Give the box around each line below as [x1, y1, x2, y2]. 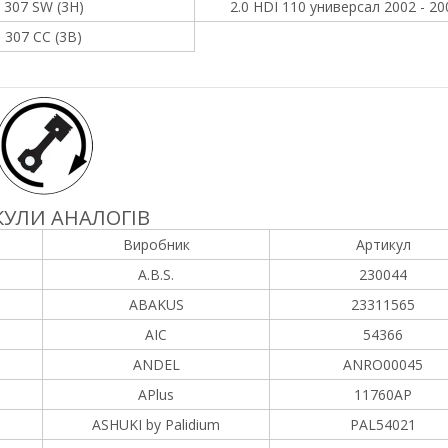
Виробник [122, 235, 190, 254]
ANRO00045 [343, 355, 423, 374]
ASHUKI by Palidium [92, 415, 220, 434]
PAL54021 [350, 415, 416, 434]
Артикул [355, 235, 411, 254]
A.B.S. [138, 265, 174, 284]
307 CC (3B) [5, 27, 82, 46]
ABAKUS [128, 295, 184, 314]
